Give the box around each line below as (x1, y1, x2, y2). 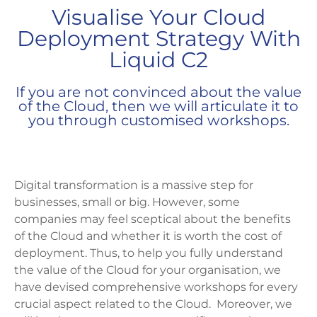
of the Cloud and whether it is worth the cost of (14, 229, 282, 243)
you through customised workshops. (28, 112, 289, 129)
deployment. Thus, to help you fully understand (14, 246, 283, 260)
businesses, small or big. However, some (14, 195, 240, 209)
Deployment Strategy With (16, 25, 301, 52)
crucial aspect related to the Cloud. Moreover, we (14, 297, 292, 311)
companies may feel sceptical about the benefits (14, 212, 291, 226)
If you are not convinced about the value (16, 83, 301, 101)
